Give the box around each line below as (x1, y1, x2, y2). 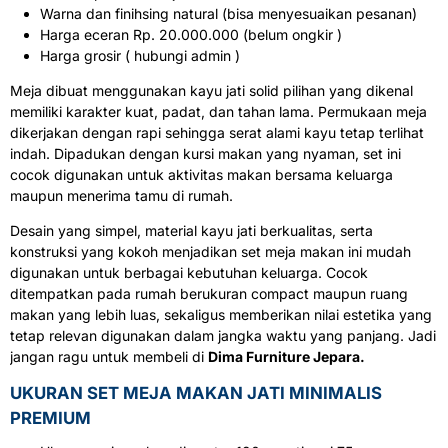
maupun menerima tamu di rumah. (10, 187, 233, 205)
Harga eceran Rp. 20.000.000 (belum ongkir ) (40, 26, 342, 44)
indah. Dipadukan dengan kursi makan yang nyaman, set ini (10, 145, 401, 163)
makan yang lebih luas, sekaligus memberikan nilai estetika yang (10, 306, 432, 324)
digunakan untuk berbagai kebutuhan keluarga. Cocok (10, 264, 368, 282)
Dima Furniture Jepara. (208, 348, 365, 366)
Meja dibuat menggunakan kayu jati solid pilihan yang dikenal (10, 82, 413, 100)
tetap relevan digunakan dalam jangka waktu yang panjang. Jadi (10, 327, 436, 345)
